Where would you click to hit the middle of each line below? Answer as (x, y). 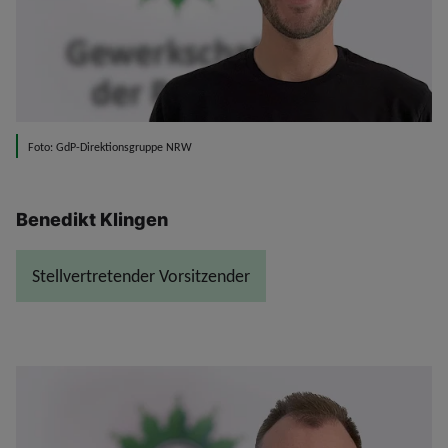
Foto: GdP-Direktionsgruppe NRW (110, 147)
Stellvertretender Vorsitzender (141, 276)
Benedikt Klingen (92, 220)
